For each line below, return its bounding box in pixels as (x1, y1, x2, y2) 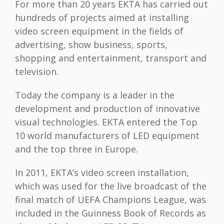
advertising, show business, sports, (15, 38, 167, 51)
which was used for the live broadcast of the (15, 180, 206, 192)
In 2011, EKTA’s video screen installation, (15, 166, 189, 179)
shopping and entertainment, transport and (15, 52, 206, 64)
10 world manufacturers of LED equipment (15, 129, 199, 142)
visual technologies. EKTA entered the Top (15, 116, 197, 128)
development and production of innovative (15, 102, 200, 115)
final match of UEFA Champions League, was (15, 193, 206, 206)
